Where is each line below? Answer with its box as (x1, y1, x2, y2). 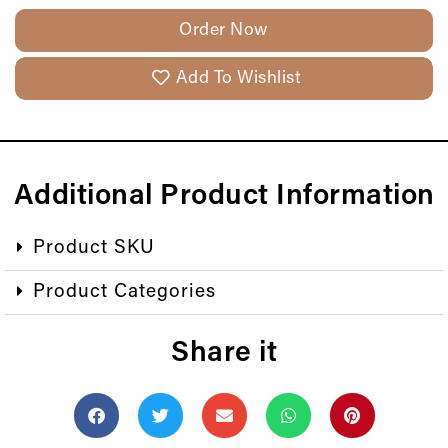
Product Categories (33, 283, 216, 303)
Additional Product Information (13, 182, 435, 212)
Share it (171, 339, 277, 369)
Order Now (179, 22, 269, 40)
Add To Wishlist (175, 70, 301, 88)
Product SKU (33, 239, 155, 259)
